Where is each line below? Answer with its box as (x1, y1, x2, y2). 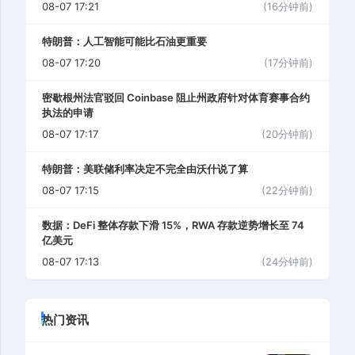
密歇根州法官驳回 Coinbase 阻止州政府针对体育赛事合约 (42, 90, 310, 104)
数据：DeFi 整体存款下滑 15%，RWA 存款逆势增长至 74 (42, 218, 304, 231)
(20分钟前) (261, 127, 313, 140)
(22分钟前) (261, 183, 313, 197)
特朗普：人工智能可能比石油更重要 (42, 34, 207, 48)
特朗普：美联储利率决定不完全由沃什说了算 (42, 162, 248, 175)
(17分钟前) (264, 55, 313, 69)
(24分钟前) (261, 254, 313, 268)
